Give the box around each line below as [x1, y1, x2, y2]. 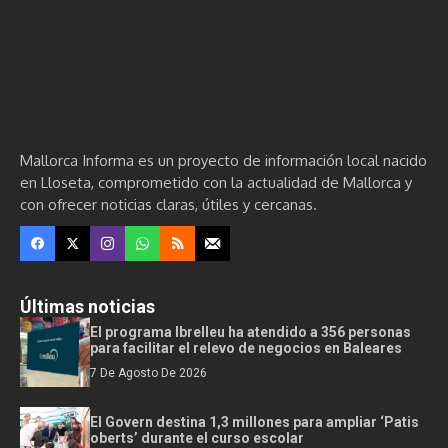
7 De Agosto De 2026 [90, 366, 207, 380]
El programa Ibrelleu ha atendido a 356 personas [90, 324, 411, 340]
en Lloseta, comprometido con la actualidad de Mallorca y [20, 173, 412, 192]
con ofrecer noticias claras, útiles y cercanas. [20, 195, 317, 214]
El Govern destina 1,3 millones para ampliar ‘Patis [90, 414, 419, 430]
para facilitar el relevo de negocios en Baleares [90, 340, 402, 356]
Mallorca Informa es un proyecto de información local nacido [20, 151, 427, 170]
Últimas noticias [20, 296, 155, 317]
